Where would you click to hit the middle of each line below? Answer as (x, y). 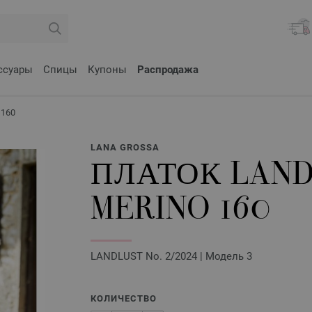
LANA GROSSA (125, 147)
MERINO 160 (181, 212)
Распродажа (168, 70)
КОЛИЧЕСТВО (124, 298)
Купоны (107, 70)
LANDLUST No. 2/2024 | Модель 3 (171, 256)
